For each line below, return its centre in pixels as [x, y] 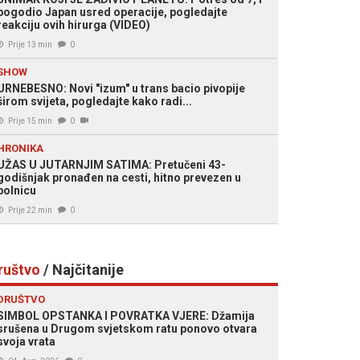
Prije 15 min [30, 121]
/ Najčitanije [82, 270]
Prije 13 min [30, 45]
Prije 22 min [30, 210]
